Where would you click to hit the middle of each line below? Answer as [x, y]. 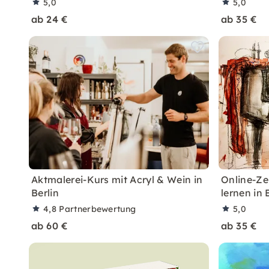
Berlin [45, 193]
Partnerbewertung [98, 209]
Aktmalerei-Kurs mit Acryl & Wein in [117, 180]
